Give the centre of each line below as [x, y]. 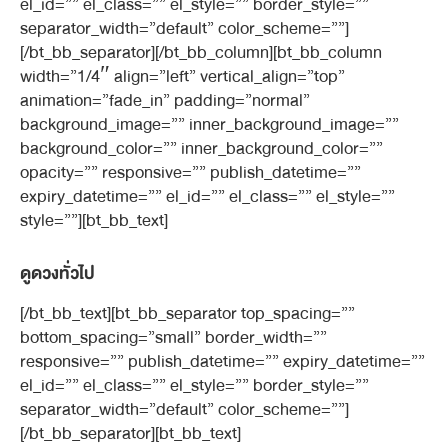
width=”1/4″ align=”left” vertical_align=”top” [182, 76]
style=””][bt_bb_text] [94, 220]
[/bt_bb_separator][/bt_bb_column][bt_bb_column [201, 52]
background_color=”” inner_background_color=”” [201, 148]
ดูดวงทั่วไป [57, 273]
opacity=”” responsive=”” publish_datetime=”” [190, 172]
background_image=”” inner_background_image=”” [209, 124]
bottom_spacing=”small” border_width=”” [173, 337]
